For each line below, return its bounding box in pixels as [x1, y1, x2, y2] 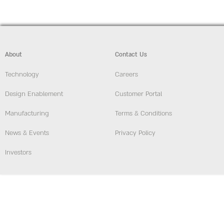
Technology [5, 70, 39, 79]
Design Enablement [5, 89, 63, 99]
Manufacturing [5, 109, 49, 118]
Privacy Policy [115, 128, 155, 138]
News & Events [5, 128, 49, 138]
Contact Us [115, 50, 147, 59]
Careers [115, 70, 138, 79]
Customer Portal [115, 89, 162, 99]
